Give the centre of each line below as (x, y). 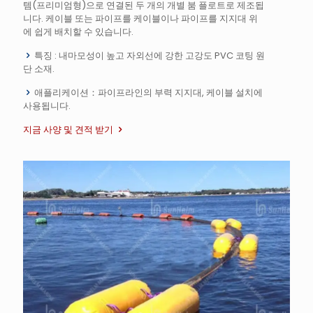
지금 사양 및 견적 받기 (68, 130)
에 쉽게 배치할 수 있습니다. (78, 32)
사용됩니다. (47, 106)
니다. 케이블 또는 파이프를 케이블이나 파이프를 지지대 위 (140, 19)
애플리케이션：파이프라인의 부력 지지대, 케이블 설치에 (147, 93)
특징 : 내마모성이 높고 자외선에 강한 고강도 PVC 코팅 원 (148, 56)
